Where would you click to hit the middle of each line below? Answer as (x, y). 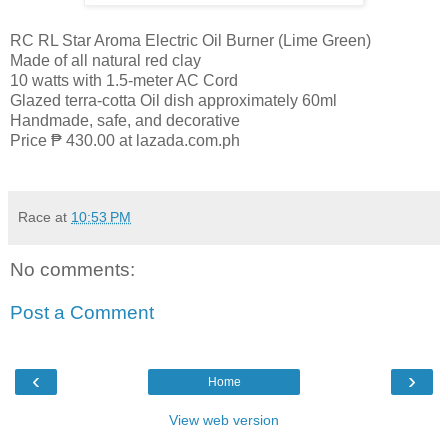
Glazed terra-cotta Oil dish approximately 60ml (173, 100)
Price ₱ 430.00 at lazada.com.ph (125, 140)
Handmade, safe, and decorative (125, 120)
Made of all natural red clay (105, 60)
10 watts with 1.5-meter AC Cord (124, 80)
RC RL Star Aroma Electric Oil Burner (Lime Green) (190, 40)
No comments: (72, 269)
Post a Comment (82, 313)
